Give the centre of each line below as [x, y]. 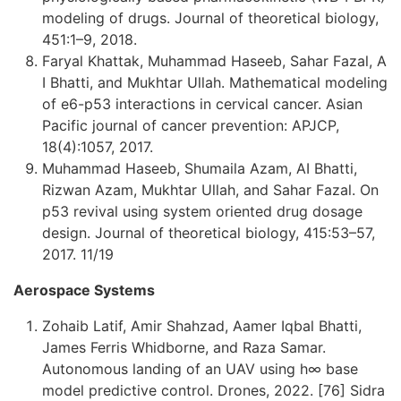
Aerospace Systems [84, 290]
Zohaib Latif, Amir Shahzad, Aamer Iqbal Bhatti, [202, 325]
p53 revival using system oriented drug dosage [202, 211]
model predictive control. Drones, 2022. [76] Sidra [213, 390]
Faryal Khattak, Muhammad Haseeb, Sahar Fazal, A [214, 60]
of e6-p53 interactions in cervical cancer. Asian [202, 103]
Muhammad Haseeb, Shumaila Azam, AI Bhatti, [200, 168]
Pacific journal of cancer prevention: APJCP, [191, 125]
